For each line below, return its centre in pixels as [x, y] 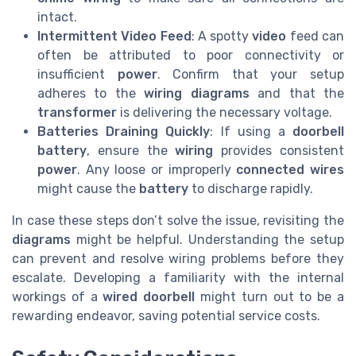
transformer [77, 112]
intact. [57, 17]
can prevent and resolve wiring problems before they [178, 258]
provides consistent [279, 150]
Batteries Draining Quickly [124, 131]
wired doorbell [149, 296]
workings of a [58, 296]
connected [271, 169]
